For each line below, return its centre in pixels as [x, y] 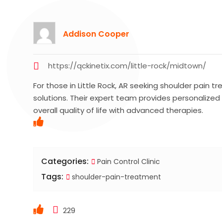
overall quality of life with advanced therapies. [118, 110]
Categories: [65, 161]
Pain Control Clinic [129, 161]
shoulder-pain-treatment [116, 177]
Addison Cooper [96, 34]
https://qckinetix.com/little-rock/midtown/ [127, 65]
